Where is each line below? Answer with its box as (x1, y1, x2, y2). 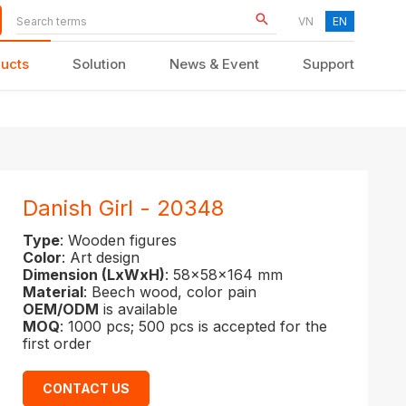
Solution (72, 54, 126, 72)
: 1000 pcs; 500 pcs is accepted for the (60, 317, 327, 335)
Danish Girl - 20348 (38, 195, 224, 221)
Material (23, 283, 83, 301)
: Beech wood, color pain (83, 283, 256, 301)
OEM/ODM (23, 300, 99, 318)
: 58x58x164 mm (165, 266, 283, 284)
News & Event (169, 54, 259, 72)
